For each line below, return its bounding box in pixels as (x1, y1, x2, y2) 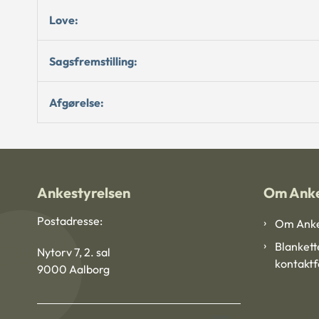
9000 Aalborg (37, 262, 110, 277)
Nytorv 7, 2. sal (37, 245, 110, 260)
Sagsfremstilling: (49, 53, 137, 68)
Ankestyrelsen (37, 184, 130, 202)
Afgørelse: (49, 95, 104, 110)
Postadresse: (37, 214, 103, 229)
